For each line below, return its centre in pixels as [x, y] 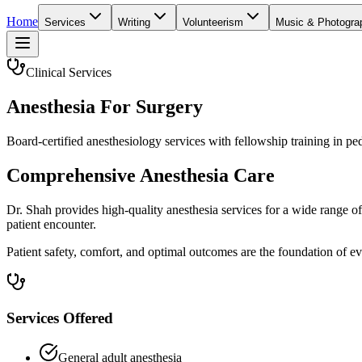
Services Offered [60, 318]
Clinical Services [69, 72]
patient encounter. [51, 224]
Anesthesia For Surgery [105, 106]
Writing [134, 22]
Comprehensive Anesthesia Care [141, 175]
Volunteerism [213, 22]
